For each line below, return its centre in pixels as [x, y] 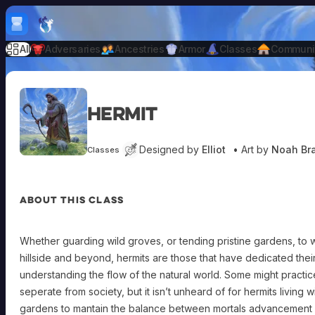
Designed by [171, 150]
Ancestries [140, 49]
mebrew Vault [110, 24]
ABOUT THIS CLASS [72, 200]
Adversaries [73, 49]
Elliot [214, 150]
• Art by [252, 150]
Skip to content [44, 13]
